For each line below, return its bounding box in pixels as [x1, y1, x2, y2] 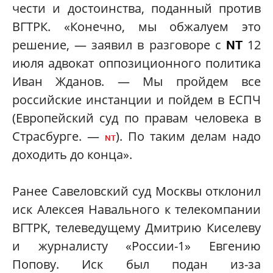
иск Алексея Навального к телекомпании [12, 201, 261, 218]
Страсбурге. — [12, 128, 105, 145]
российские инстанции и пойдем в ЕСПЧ [12, 91, 261, 108]
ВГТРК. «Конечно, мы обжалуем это [12, 18, 261, 35]
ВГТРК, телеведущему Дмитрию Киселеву [12, 219, 261, 236]
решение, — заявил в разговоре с [12, 37, 226, 54]
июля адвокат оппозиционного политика [12, 55, 261, 72]
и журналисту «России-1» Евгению [12, 238, 261, 255]
